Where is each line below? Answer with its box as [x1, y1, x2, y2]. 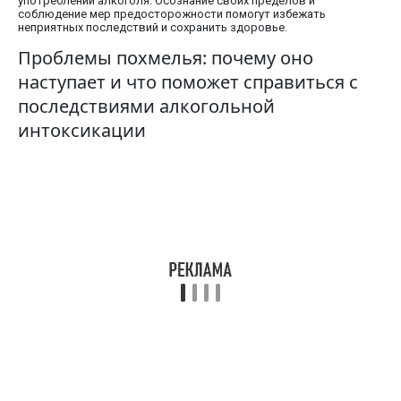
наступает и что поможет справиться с [18, 70, 358, 95]
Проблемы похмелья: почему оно [18, 46, 313, 71]
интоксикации [18, 118, 146, 143]
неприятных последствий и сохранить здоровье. [18, 21, 287, 35]
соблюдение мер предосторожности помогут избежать [18, 7, 326, 21]
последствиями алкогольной [18, 94, 275, 119]
